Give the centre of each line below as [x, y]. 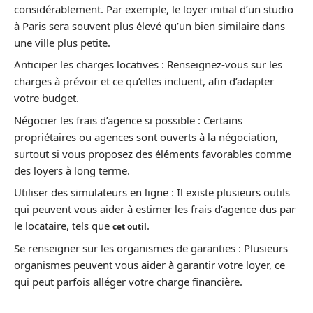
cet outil [130, 227]
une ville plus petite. [62, 42]
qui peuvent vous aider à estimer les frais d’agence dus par [155, 209]
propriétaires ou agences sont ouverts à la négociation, [146, 137]
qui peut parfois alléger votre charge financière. [128, 281]
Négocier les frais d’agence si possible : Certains [128, 120]
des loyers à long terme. [72, 170]
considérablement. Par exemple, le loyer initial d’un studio [154, 9]
